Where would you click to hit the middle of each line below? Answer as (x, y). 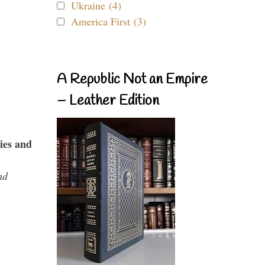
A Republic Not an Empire (132, 80)
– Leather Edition (108, 101)
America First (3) (109, 21)
